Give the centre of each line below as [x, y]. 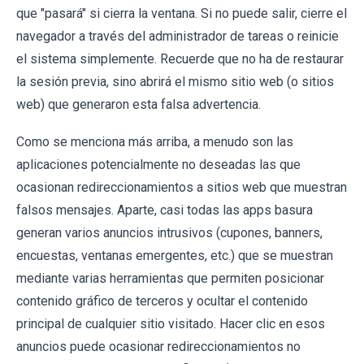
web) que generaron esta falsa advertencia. [139, 104]
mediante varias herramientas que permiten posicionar [170, 278]
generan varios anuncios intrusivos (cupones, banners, [169, 232]
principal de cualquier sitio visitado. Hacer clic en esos [171, 323]
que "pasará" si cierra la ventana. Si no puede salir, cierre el [182, 13]
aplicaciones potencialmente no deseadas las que [158, 164]
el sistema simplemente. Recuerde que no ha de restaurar [180, 58]
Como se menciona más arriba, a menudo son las [155, 141]
